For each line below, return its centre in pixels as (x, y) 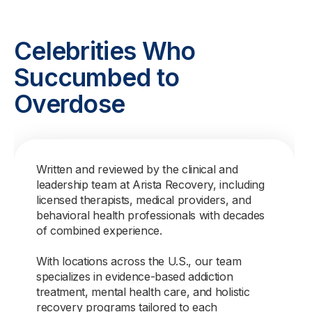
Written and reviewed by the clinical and (137, 169)
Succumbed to (97, 77)
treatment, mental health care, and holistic (143, 292)
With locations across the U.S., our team (139, 261)
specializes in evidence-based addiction (135, 276)
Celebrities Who (105, 51)
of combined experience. (99, 231)
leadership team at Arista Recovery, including (150, 185)
